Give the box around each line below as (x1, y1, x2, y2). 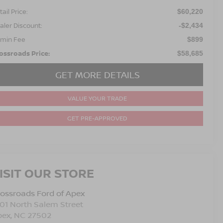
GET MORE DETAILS (55, 68, 140, 81)
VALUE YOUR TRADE (68, 94, 127, 103)
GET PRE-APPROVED (67, 113, 127, 122)
